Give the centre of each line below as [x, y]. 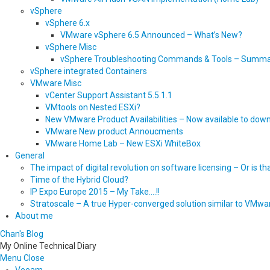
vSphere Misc [71, 47]
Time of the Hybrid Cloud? [79, 180]
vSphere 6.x [67, 23]
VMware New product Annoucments [114, 131]
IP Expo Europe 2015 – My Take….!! [95, 192]
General [30, 155]
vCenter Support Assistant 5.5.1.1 [109, 95]
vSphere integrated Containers [89, 71]
